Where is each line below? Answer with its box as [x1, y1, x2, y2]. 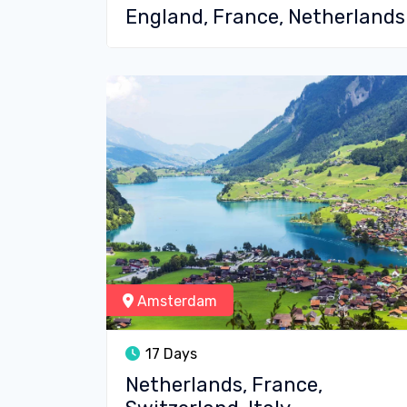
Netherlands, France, [125, 372, 323, 397]
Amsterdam [134, 293, 217, 310]
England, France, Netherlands [125, 5, 405, 29]
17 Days [142, 345, 197, 362]
